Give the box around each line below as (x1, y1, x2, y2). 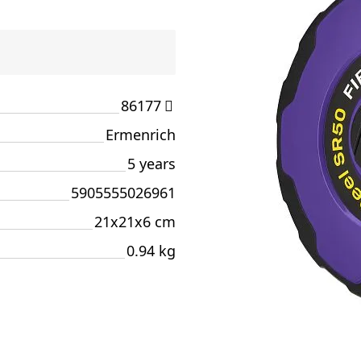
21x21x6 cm (94, 212, 176, 231)
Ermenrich (106, 125, 176, 144)
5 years (127, 154, 176, 173)
